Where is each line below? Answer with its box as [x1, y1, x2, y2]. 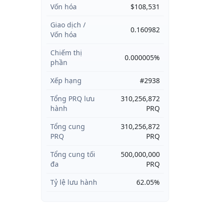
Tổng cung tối [50, 150, 95, 159]
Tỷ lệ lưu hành [50, 177, 97, 187]
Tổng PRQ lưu [50, 94, 95, 103]
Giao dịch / [50, 20, 86, 29]
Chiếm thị [50, 48, 82, 57]
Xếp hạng [50, 76, 82, 85]
